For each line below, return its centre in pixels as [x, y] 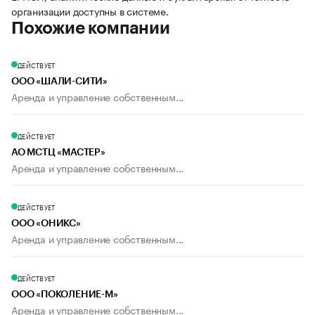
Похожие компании [91, 28]
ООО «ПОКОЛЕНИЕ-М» [65, 295]
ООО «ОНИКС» [46, 224]
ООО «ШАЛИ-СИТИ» [59, 82]
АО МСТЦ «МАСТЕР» [58, 153]
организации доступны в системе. [90, 11]
